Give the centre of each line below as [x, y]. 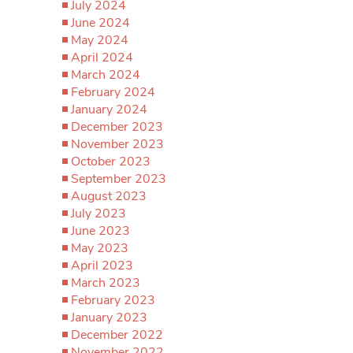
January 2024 [109, 110]
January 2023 [109, 318]
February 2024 [113, 92]
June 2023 [100, 231]
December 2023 [117, 127]
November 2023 [117, 144]
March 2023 [106, 283]
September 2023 [119, 179]
